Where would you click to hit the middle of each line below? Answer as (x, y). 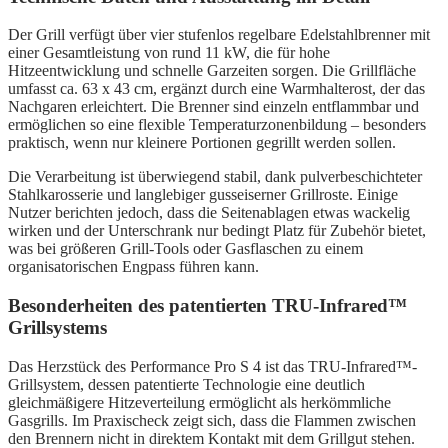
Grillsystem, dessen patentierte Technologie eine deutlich (186, 384)
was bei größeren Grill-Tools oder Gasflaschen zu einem (185, 249)
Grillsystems (57, 328)
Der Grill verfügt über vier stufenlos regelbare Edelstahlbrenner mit (219, 35)
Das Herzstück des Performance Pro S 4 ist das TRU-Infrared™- (212, 366)
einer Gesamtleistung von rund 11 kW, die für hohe (169, 53)
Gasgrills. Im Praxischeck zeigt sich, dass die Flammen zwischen (212, 420)
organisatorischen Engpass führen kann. (133, 267)
